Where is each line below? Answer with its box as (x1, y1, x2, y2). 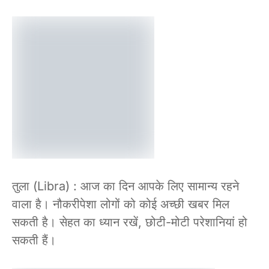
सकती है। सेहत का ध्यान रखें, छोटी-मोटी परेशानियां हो (12, 215, 247, 230)
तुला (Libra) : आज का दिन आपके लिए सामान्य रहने (12, 179, 239, 194)
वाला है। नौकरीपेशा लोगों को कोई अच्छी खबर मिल (12, 197, 229, 212)
